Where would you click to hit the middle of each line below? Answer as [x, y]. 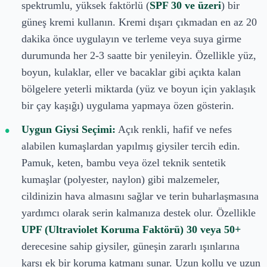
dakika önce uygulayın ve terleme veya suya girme [131, 38]
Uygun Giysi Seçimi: [69, 129]
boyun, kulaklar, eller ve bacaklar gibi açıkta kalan [131, 72]
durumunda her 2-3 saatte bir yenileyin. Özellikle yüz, [139, 55]
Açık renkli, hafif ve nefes [174, 129]
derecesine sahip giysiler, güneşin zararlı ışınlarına [131, 246]
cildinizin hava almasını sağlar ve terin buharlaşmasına [140, 196]
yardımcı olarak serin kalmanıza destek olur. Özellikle [139, 212]
